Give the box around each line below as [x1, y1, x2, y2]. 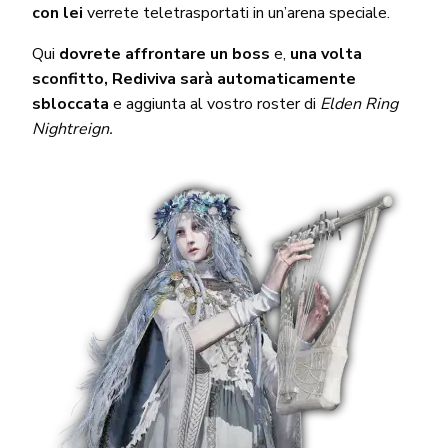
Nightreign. [31, 117, 113, 140]
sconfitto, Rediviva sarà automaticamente [31, 67, 357, 90]
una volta [290, 42, 363, 65]
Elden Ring [320, 92, 399, 115]
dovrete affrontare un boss [58, 42, 271, 65]
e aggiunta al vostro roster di [108, 92, 321, 115]
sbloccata [31, 92, 109, 115]
